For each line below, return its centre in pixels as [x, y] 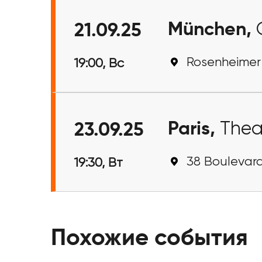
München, [212, 30]
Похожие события [149, 239]
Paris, [194, 129]
